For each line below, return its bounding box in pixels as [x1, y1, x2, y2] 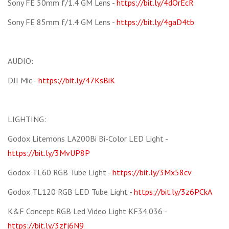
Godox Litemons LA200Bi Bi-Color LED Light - [8, 133, 168, 144]
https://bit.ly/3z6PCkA [134, 187, 212, 197]
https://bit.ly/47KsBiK [38, 75, 115, 86]
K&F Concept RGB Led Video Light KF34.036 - [8, 206, 167, 217]
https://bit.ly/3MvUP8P [8, 148, 90, 158]
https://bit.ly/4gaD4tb [117, 17, 194, 28]
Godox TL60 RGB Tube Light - [8, 167, 112, 178]
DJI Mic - [8, 75, 38, 86]
